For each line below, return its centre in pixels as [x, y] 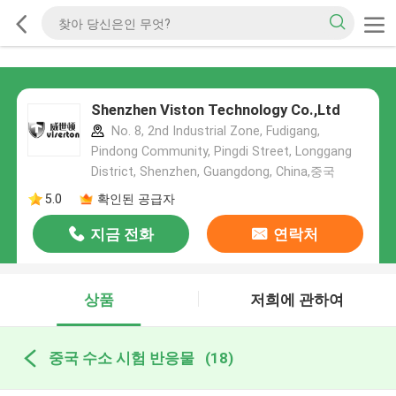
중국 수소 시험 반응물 [121, 358]
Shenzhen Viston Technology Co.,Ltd [215, 110]
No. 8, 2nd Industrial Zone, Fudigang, [213, 131]
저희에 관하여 [297, 300]
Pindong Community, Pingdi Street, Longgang [221, 152]
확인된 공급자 [136, 198]
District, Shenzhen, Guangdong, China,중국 [213, 172]
